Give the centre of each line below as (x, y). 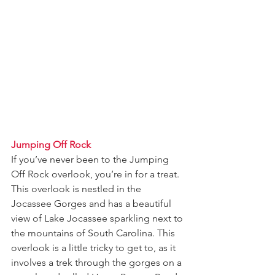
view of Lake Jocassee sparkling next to (98, 218)
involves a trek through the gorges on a (98, 262)
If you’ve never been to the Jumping (91, 159)
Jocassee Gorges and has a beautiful (92, 203)
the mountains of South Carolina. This (94, 233)
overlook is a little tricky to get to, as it (95, 247)
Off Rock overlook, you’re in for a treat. (96, 174)
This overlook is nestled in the (77, 188)
